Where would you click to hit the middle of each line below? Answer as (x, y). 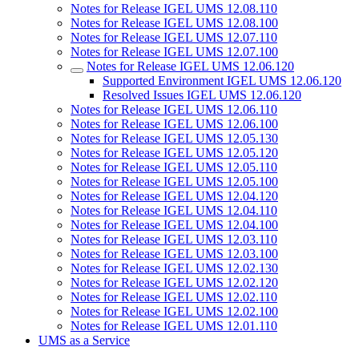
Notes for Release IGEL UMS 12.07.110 (174, 37)
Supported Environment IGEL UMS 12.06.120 (222, 81)
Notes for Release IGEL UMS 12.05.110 (174, 167)
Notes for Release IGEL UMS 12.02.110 (174, 297)
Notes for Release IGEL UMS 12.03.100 (174, 254)
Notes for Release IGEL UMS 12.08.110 (174, 8)
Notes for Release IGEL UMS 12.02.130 (174, 268)
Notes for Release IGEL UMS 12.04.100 (174, 225)
